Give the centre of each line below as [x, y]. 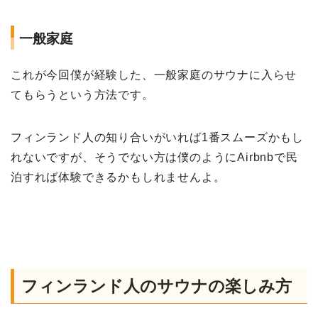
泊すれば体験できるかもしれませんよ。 [118, 177]
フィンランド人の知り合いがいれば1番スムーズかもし [157, 138]
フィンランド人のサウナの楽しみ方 [157, 286]
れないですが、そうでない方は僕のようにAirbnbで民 [154, 158]
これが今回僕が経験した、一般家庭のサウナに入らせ [154, 75]
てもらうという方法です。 [82, 95]
